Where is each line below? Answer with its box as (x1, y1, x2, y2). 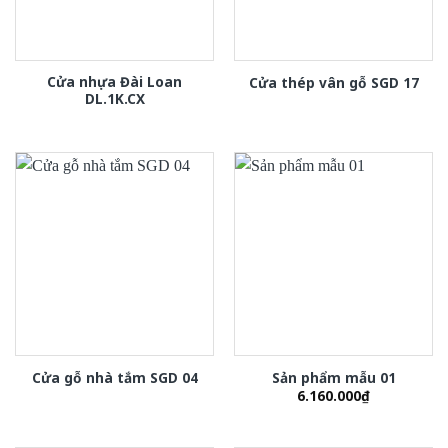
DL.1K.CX (84, 89, 145, 109)
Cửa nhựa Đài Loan (47, 72, 182, 92)
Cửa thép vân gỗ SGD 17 (248, 72, 419, 92)
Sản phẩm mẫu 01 (271, 367, 396, 387)
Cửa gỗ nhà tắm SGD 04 (31, 367, 198, 387)
